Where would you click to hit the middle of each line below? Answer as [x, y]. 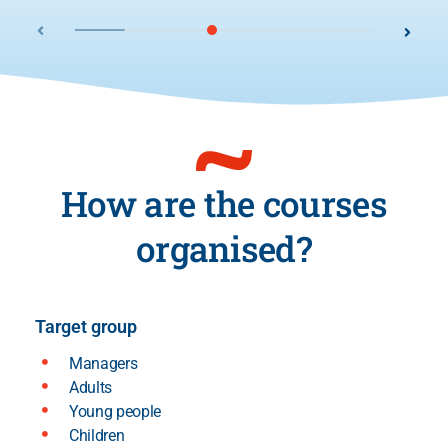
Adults [91, 387]
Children [97, 435]
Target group [86, 326]
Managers [103, 363]
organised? [223, 247]
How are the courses [224, 202]
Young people [115, 411]
